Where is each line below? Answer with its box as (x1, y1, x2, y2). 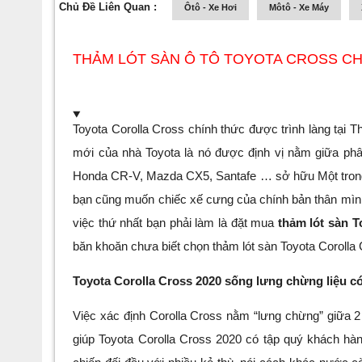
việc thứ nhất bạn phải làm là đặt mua (73, 217, 278, 230)
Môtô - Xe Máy (269, 2, 329, 12)
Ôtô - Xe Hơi (184, 2, 237, 12)
